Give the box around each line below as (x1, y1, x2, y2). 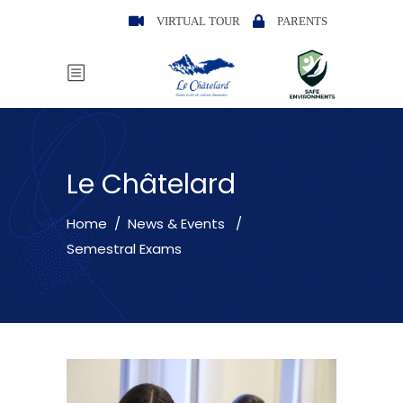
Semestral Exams (67, 239, 182, 259)
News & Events (128, 213, 225, 233)
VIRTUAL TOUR (157, 13, 240, 28)
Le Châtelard (67, 166, 236, 204)
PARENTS (277, 13, 327, 28)
